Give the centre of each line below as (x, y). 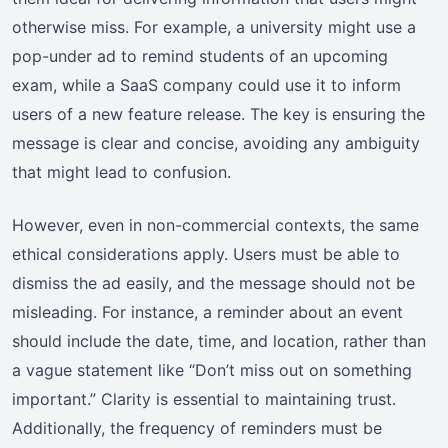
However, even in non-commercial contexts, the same (215, 224)
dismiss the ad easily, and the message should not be (213, 282)
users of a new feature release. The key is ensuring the (218, 113)
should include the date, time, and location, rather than (219, 340)
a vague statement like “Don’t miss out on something (212, 369)
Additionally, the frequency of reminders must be (197, 427)
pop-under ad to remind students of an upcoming (200, 55)
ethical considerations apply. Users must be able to (206, 253)
